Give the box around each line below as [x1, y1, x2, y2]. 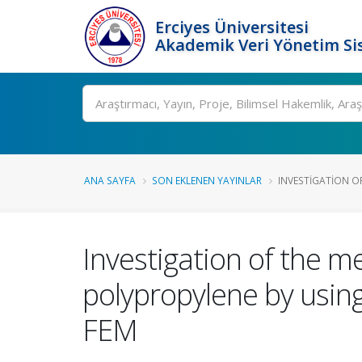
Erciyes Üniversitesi [155, 16, 309, 38]
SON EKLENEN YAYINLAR [152, 174, 262, 187]
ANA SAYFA [84, 174, 136, 187]
